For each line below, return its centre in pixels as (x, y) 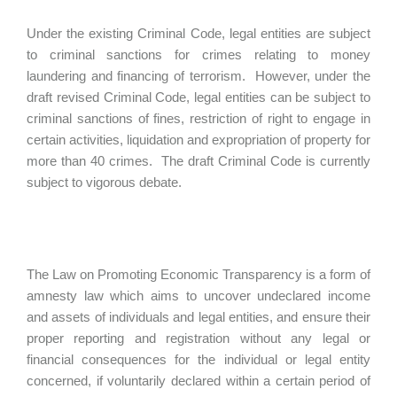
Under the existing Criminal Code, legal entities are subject (198, 33)
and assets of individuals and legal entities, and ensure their (198, 317)
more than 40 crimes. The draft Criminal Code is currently (198, 161)
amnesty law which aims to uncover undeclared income (198, 296)
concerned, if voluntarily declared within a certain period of (198, 381)
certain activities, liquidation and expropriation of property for (198, 140)
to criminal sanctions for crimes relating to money (198, 54)
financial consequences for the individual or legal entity (198, 359)
